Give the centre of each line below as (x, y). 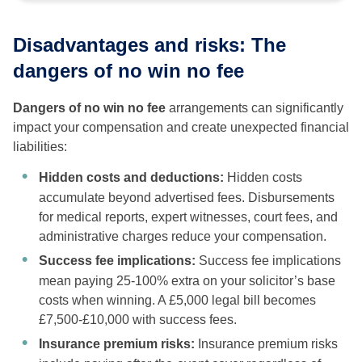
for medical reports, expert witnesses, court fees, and (188, 217)
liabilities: (40, 147)
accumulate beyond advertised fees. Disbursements (187, 198)
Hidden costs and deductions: (133, 178)
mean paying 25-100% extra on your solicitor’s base (187, 281)
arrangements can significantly (255, 108)
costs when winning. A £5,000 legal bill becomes (177, 301)
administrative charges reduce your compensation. (183, 237)
